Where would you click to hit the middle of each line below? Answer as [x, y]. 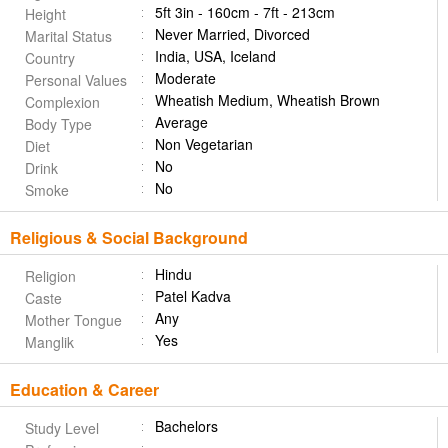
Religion [50, 276]
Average [181, 122]
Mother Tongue [73, 320]
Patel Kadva [193, 296]
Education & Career [84, 390]
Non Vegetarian [204, 144]
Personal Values [76, 80]
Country [50, 58]
